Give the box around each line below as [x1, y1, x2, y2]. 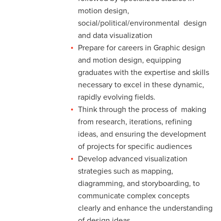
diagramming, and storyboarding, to [78, 179, 200, 189]
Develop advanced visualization [78, 154, 187, 164]
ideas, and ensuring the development [78, 129, 206, 140]
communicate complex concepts [78, 191, 189, 201]
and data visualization [78, 31, 152, 41]
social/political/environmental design [78, 18, 207, 29]
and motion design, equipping [78, 55, 181, 66]
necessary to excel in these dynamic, [78, 80, 204, 90]
